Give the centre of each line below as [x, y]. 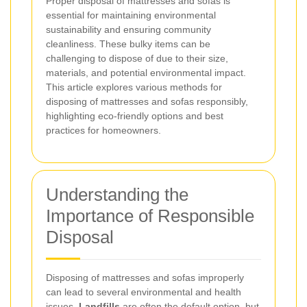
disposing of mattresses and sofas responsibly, [147, 101]
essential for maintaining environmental [131, 15]
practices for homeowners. [103, 130]
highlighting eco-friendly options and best [135, 116]
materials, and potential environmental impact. [146, 73]
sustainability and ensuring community [128, 29]
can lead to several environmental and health [144, 292]
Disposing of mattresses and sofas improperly [145, 278]
